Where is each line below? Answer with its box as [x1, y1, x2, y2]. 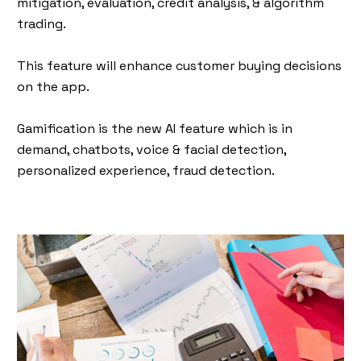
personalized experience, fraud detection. [17, 161, 275, 179]
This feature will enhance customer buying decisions [17, 56, 342, 74]
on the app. [17, 77, 89, 95]
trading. [17, 15, 66, 32]
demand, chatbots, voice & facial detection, [17, 140, 286, 158]
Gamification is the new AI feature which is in [17, 119, 293, 137]
